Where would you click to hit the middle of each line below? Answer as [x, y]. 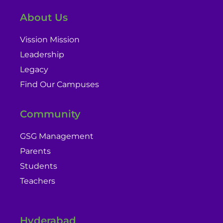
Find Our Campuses [59, 84]
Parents [35, 151]
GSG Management [57, 136]
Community [50, 114]
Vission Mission [50, 39]
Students [39, 166]
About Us [44, 17]
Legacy [34, 69]
